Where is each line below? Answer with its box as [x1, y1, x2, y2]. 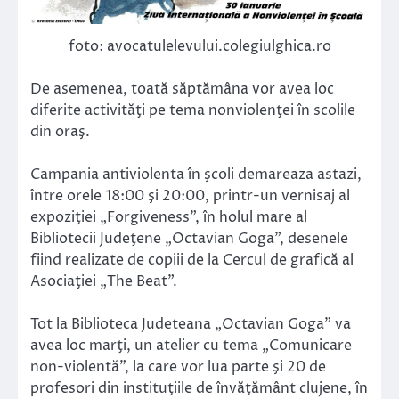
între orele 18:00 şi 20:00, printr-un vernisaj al [30, 186, 350, 207]
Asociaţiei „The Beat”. [30, 272, 177, 292]
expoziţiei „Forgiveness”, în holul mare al [30, 208, 307, 228]
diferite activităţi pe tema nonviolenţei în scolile [30, 100, 355, 120]
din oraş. [30, 121, 90, 142]
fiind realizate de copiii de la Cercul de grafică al [30, 250, 354, 271]
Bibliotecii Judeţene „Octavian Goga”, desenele [30, 229, 348, 249]
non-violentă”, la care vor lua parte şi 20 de [30, 357, 326, 378]
